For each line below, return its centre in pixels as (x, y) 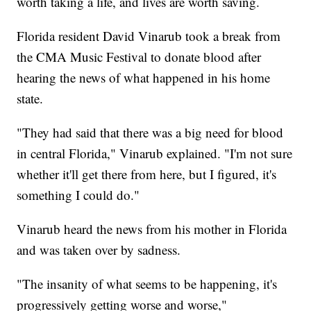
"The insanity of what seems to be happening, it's (147, 284)
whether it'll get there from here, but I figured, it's (147, 174)
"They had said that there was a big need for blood (150, 133)
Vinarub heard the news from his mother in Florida (152, 229)
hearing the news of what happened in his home (144, 78)
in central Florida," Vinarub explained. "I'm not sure (155, 153)
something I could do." (81, 195)
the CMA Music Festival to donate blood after (139, 57)
